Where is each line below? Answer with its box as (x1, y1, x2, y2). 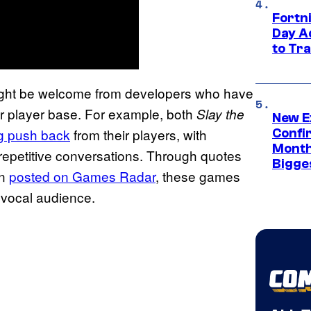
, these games (155, 166, 240, 185)
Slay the (196, 104, 244, 123)
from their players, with (70, 124, 207, 144)
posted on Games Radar (9, 166, 155, 185)
